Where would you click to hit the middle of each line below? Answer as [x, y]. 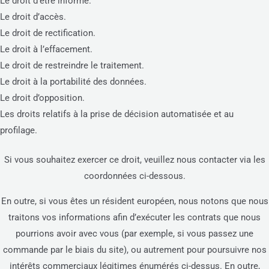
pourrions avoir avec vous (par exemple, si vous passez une [134, 233]
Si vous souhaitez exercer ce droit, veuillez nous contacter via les [134, 159]
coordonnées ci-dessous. [134, 176]
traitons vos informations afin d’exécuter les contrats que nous [134, 217]
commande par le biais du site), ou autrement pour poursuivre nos [134, 249]
